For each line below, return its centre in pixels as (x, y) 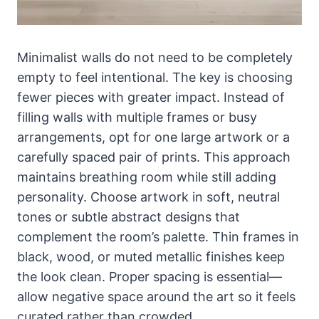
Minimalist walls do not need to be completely (155, 58)
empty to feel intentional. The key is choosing (155, 78)
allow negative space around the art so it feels (156, 297)
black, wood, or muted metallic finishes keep (151, 257)
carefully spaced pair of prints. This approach (154, 157)
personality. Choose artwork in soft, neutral (148, 197)
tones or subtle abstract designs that (129, 217)
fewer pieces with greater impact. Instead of (151, 98)
